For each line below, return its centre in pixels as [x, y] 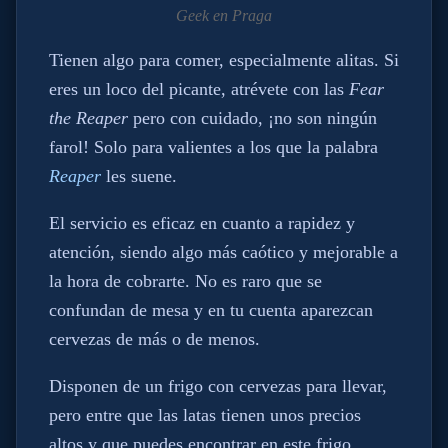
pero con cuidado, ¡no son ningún [252, 118]
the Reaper [88, 118]
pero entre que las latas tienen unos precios [205, 414]
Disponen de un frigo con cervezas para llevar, [218, 385]
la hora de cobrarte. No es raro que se [185, 281]
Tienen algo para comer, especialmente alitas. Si [224, 60]
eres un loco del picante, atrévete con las [199, 89]
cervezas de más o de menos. [154, 339]
